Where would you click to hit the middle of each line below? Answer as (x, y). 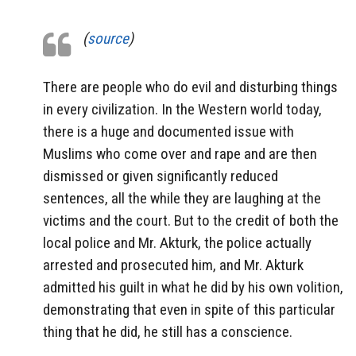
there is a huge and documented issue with (168, 131)
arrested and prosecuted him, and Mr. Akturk (173, 265)
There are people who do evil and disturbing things (190, 87)
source (108, 39)
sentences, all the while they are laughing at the (182, 198)
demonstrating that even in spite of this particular (189, 309)
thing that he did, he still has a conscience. (168, 331)
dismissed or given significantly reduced (161, 176)
